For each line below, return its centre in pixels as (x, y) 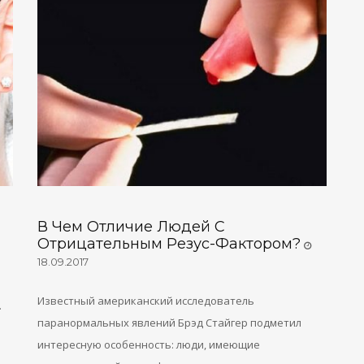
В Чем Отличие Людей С (131, 226)
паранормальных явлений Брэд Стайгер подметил (169, 322)
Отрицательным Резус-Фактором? (169, 243)
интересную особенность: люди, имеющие (148, 344)
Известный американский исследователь (145, 300)
